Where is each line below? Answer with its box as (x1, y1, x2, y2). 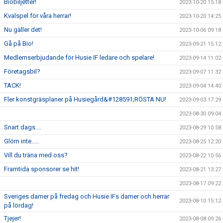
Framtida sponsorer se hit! (4, 165, 79, 173)
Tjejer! (4, 214, 21, 222)
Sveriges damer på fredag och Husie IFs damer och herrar (4, 192, 169, 200)
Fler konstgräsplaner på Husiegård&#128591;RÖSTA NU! (4, 95, 166, 103)
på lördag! (4, 201, 33, 209)
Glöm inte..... (4, 137, 39, 145)
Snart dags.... (4, 123, 41, 131)
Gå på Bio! (4, 39, 33, 47)
